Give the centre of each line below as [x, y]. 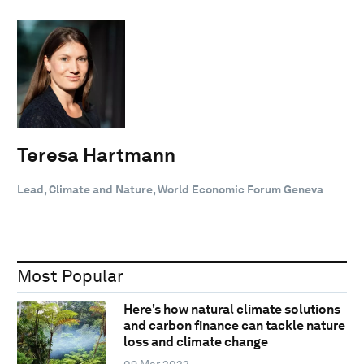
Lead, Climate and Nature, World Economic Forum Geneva [170, 189]
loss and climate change [195, 342]
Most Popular [70, 275]
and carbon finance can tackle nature [234, 326]
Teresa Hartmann [96, 154]
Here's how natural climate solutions [232, 310]
